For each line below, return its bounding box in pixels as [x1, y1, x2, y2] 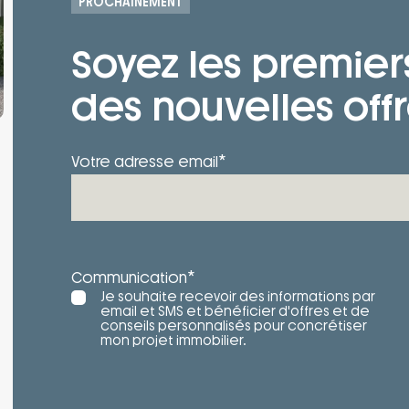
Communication [71, 268, 187, 287]
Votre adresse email [71, 152, 218, 171]
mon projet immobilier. [100, 332, 246, 349]
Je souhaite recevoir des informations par [100, 288, 375, 305]
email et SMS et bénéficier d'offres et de [100, 303, 370, 320]
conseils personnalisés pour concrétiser [100, 318, 367, 334]
